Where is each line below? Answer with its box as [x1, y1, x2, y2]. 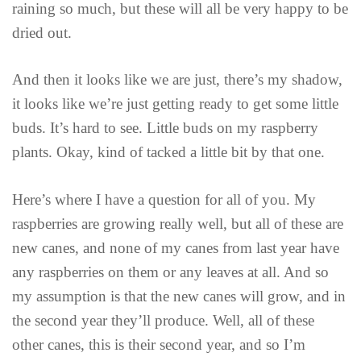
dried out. [12, 23, 72, 41]
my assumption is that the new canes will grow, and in [12, 287, 346, 305]
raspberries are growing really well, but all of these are [12, 214, 343, 232]
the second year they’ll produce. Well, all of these [12, 311, 314, 329]
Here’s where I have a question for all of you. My [12, 190, 316, 208]
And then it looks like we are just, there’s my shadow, [12, 71, 342, 89]
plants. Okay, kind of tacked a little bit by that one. [12, 143, 325, 161]
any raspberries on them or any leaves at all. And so [12, 263, 329, 280]
